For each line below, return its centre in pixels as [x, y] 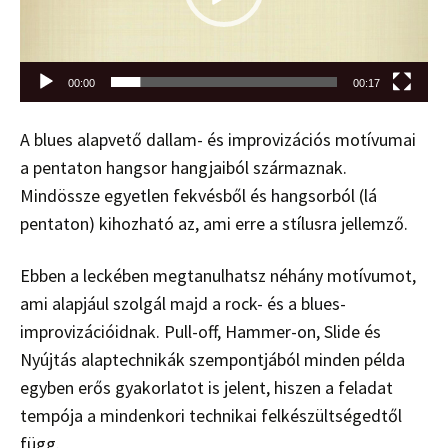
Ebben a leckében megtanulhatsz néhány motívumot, [218, 275]
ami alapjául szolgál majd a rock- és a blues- [183, 303]
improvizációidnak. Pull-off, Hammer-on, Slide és [200, 331]
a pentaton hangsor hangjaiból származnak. [183, 167]
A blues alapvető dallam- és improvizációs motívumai [218, 139]
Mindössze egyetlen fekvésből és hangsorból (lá [198, 195]
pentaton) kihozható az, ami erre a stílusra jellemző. [214, 223]
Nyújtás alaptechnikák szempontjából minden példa [212, 359]
